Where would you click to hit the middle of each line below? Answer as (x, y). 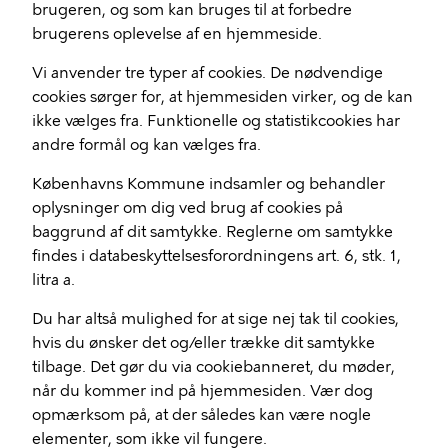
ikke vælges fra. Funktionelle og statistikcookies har (216, 121)
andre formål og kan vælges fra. (146, 145)
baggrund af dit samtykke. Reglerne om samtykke (212, 232)
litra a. (53, 280)
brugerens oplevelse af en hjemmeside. (177, 34)
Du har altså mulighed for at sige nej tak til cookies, (215, 319)
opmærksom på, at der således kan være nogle (201, 415)
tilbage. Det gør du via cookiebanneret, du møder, (213, 367)
